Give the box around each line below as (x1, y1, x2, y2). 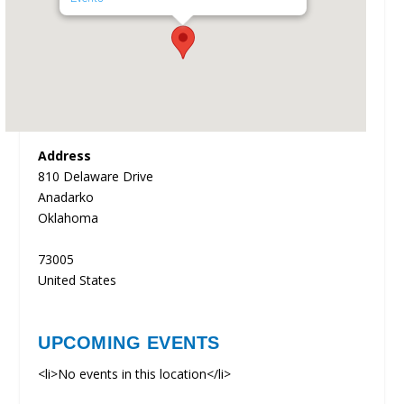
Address (38, 147, 92, 164)
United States (38, 271, 117, 289)
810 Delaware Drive (38, 168, 154, 185)
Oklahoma (38, 209, 99, 226)
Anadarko (38, 188, 95, 206)
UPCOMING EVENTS (38, 333, 220, 353)
